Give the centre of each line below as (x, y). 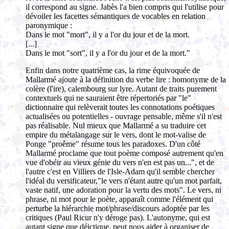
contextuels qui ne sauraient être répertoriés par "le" (108, 98)
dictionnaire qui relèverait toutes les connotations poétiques (120, 107)
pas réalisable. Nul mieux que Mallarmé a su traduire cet (116, 125)
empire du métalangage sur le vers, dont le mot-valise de (116, 135)
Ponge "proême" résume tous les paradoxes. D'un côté (113, 144)
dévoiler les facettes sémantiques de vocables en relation (116, 16)
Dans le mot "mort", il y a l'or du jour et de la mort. (108, 35)
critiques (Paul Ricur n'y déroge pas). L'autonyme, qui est (118, 217)
